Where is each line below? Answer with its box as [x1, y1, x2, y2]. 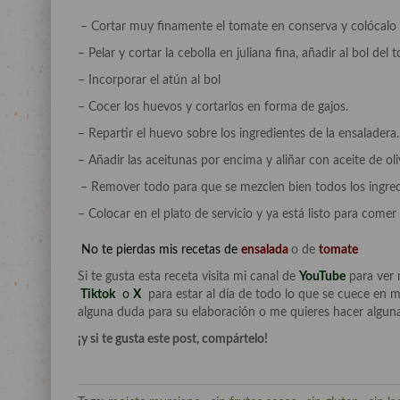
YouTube [299, 271, 346, 283]
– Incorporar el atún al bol [78, 74, 221, 87]
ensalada [241, 244, 291, 256]
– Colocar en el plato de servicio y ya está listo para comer [78, 208, 396, 221]
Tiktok [78, 288, 115, 301]
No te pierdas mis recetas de [78, 244, 241, 256]
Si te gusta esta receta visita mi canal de [78, 271, 299, 283]
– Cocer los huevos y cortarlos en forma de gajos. [78, 101, 348, 113]
